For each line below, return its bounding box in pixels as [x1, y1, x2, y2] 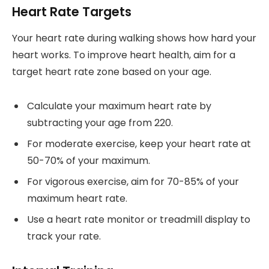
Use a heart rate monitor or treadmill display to [27, 213, 250, 227]
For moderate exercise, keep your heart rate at [27, 136, 251, 151]
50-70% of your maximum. [27, 153, 150, 168]
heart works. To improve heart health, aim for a [12, 48, 235, 62]
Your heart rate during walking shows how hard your [12, 31, 256, 46]
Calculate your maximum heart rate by [27, 98, 211, 113]
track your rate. [27, 229, 101, 244]
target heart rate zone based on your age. [12, 65, 211, 79]
